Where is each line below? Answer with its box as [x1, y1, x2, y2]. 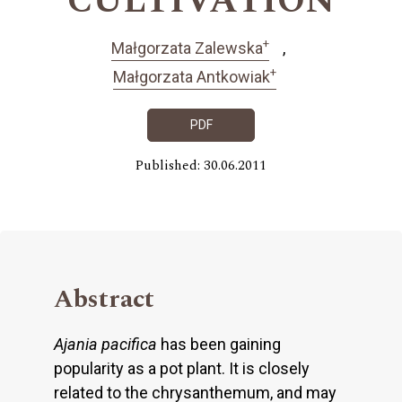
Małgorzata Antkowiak [112, 67, 270, 87]
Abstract [54, 279, 154, 319]
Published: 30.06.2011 [135, 154, 267, 176]
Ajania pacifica [54, 334, 157, 354]
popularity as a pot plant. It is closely [54, 358, 310, 378]
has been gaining [157, 334, 281, 354]
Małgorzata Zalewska [110, 38, 263, 57]
